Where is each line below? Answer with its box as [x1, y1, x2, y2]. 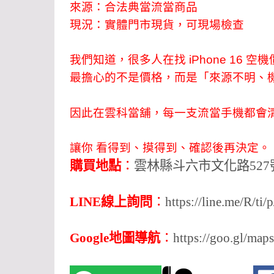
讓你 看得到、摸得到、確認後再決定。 [70, 141, 270, 155]
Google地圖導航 [70, 231, 160, 246]
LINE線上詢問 [70, 194, 152, 210]
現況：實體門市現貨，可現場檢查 [70, 18, 244, 32]
